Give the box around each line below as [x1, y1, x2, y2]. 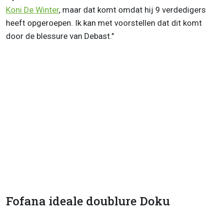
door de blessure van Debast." [6, 31, 114, 41]
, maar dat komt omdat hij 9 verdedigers [59, 5, 206, 15]
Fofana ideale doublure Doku [6, 193, 170, 209]
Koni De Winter [6, 5, 59, 15]
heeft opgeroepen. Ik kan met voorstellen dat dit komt [6, 18, 202, 28]
